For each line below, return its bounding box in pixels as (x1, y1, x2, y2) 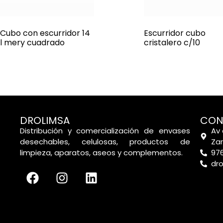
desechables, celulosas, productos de (20, 136, 190, 147)
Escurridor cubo (143, 27, 206, 39)
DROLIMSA (20, 113, 70, 128)
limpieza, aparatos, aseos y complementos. (20, 147, 183, 158)
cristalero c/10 (143, 37, 200, 49)
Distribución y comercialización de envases (20, 125, 190, 136)
